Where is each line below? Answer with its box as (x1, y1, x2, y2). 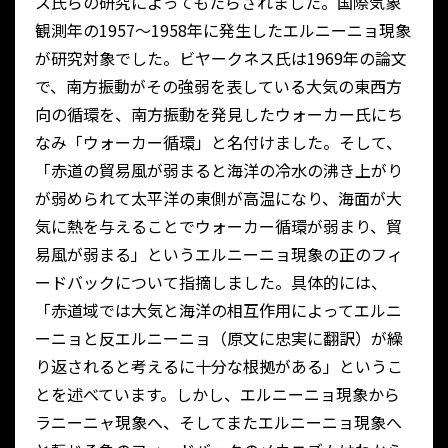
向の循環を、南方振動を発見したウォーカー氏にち (35, 102, 403, 127)
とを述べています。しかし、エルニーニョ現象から (35, 382, 400, 407)
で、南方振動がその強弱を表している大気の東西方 (35, 74, 402, 99)
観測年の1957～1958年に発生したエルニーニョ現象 (35, 18, 411, 43)
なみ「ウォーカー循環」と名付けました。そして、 (35, 130, 402, 155)
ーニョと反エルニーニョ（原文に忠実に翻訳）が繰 (35, 326, 403, 351)
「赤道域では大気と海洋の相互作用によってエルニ (35, 298, 402, 323)
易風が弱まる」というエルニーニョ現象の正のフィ (35, 242, 403, 267)
